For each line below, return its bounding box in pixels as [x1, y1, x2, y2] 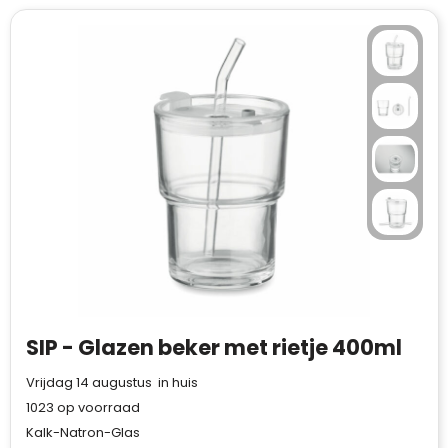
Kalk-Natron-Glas [25, 423, 140, 442]
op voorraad [53, 398, 140, 417]
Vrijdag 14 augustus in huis [25, 373, 198, 392]
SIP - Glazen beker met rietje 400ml [25, 333, 402, 362]
